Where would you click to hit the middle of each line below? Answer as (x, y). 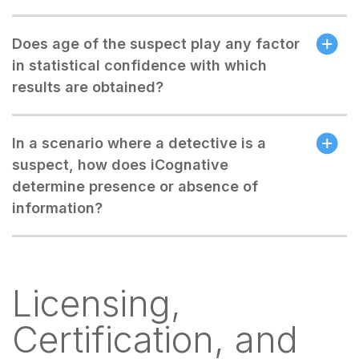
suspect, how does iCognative (120, 165)
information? (57, 208)
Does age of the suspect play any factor (156, 44)
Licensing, (97, 303)
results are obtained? (88, 87)
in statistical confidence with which (139, 65)
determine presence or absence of (135, 186)
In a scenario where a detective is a (139, 143)
